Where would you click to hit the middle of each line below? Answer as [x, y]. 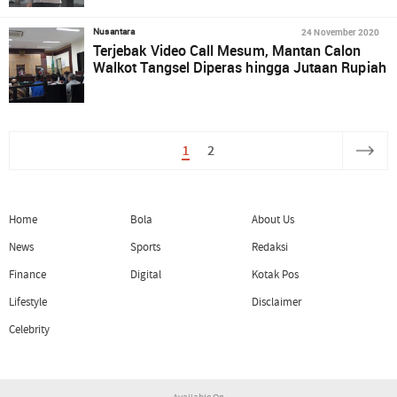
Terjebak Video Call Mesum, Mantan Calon [227, 51]
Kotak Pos [275, 274]
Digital [146, 274]
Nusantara [114, 31]
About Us [273, 219]
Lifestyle [28, 303]
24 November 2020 [340, 32]
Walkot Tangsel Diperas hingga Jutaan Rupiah [240, 67]
